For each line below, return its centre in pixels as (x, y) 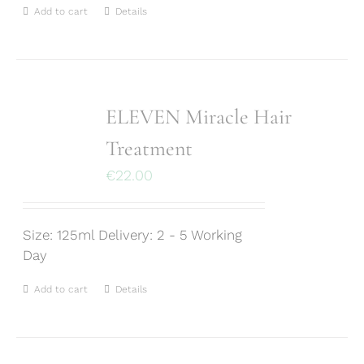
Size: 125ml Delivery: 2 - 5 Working (133, 235)
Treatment (149, 148)
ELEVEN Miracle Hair (199, 117)
